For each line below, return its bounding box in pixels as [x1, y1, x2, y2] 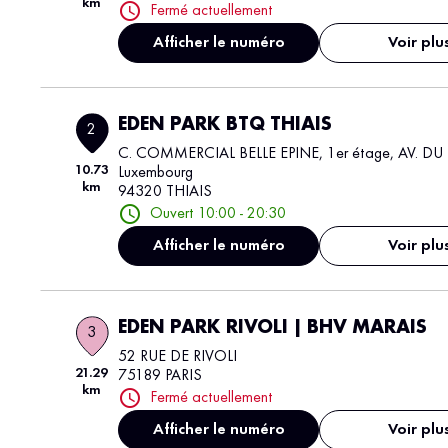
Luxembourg [118, 165, 194, 181]
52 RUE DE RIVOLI [118, 349, 238, 365]
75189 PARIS [118, 368, 203, 384]
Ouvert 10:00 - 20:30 [150, 205, 287, 222]
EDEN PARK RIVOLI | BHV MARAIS [118, 318, 428, 338]
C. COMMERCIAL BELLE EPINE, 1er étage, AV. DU [118, 146, 444, 162]
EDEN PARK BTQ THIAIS [118, 115, 333, 135]
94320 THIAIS [118, 184, 213, 200]
